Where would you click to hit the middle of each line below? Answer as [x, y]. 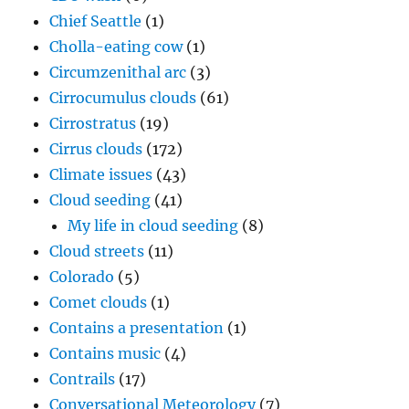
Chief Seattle [96, 21]
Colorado [82, 277]
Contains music [105, 354]
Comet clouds [99, 303]
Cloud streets [97, 252]
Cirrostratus [93, 124]
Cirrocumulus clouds [123, 98]
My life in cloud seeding [153, 226]
